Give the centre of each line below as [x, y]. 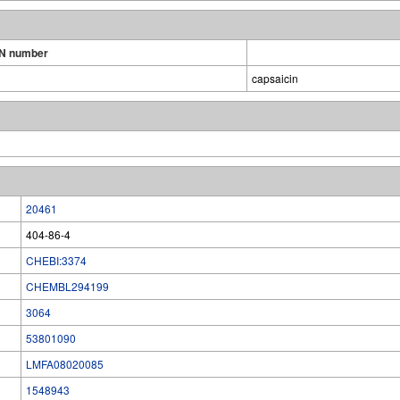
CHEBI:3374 [56, 260]
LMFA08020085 [65, 364]
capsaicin [275, 78]
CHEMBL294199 [67, 286]
